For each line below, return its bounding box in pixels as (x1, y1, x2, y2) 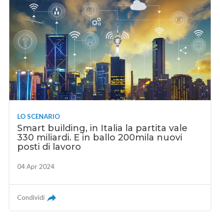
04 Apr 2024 (17, 163, 55, 171)
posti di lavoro (17, 141, 82, 153)
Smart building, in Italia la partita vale (17, 123, 188, 134)
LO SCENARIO (17, 112, 60, 121)
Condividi (17, 193, 45, 202)
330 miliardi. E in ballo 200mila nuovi (17, 132, 183, 143)
